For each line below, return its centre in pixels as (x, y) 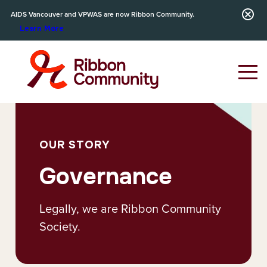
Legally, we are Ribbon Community (131, 208)
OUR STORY (75, 145)
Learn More (42, 29)
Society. (60, 226)
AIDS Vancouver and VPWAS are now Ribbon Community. (103, 14)
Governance (106, 176)
